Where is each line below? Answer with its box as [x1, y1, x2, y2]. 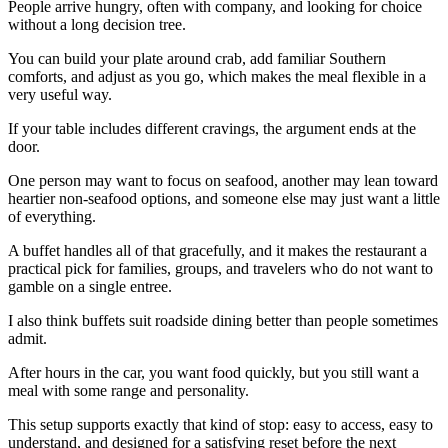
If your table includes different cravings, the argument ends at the [8, 120, 416, 138]
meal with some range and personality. [8, 382, 249, 400]
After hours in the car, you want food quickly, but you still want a [8, 364, 419, 382]
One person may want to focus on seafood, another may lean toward [8, 172, 438, 190]
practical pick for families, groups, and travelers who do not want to [8, 260, 433, 278]
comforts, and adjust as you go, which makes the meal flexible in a [8, 68, 426, 86]
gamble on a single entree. [8, 278, 172, 296]
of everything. [8, 208, 96, 226]
